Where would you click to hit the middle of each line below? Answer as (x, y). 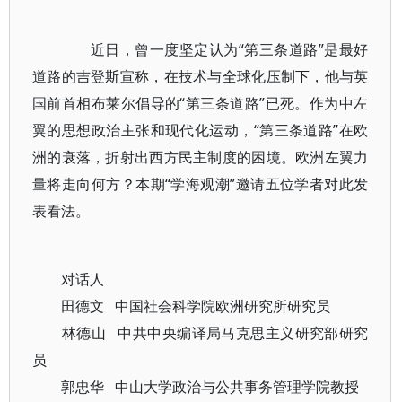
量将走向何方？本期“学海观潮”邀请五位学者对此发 (201, 184)
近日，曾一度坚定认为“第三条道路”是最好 (215, 49)
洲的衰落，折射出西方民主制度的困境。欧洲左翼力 (201, 157)
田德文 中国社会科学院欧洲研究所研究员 (181, 306)
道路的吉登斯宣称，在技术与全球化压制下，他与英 (201, 76)
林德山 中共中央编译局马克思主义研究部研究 (201, 333)
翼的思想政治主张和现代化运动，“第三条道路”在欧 (201, 130)
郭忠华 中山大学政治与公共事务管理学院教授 (196, 387)
